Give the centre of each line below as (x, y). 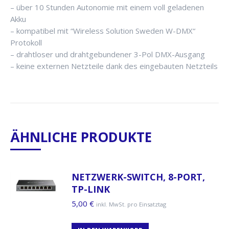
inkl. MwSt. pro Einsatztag (131, 204)
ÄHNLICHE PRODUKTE (81, 137)
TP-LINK (91, 189)
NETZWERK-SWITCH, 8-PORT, (138, 177)
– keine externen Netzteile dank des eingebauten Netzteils (114, 66)
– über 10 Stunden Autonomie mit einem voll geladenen (107, 7)
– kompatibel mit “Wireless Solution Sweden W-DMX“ (103, 30)
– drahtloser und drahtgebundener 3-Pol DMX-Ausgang (108, 54)
